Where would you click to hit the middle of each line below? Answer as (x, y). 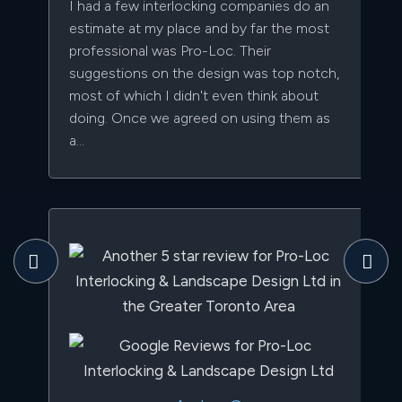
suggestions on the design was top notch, (204, 74)
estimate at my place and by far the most (199, 29)
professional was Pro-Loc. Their (170, 51)
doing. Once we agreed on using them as (200, 118)
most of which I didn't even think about (194, 96)
